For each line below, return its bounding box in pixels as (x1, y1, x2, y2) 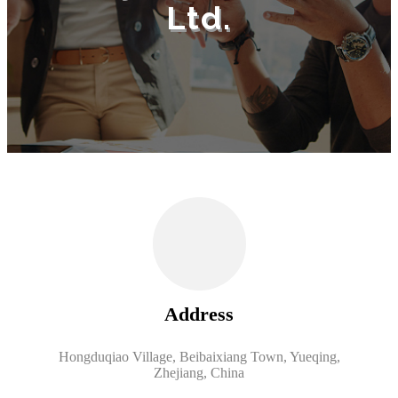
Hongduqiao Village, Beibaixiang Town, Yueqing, (58, 348, 340, 364)
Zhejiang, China (154, 364, 244, 380)
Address (164, 302, 234, 325)
